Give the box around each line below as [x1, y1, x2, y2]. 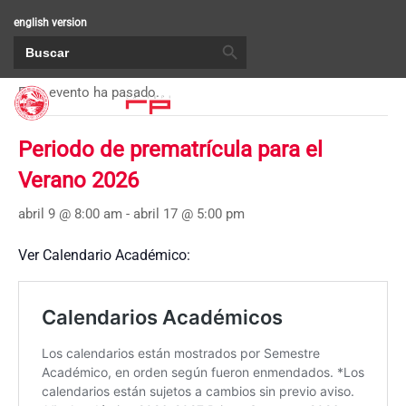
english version [14, 16, 87, 29]
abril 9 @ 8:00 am [18, 206, 122, 222]
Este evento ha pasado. [18, 84, 159, 101]
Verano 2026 [18, 168, 139, 193]
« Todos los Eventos [18, 39, 146, 56]
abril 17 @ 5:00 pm [133, 206, 245, 222]
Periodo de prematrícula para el [18, 137, 323, 162]
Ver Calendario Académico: [18, 246, 190, 264]
